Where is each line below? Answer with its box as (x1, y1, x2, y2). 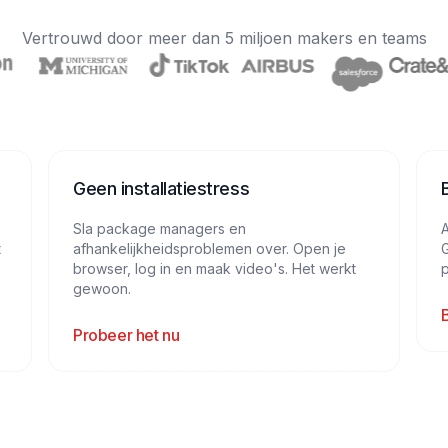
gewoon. (73, 280, 131, 297)
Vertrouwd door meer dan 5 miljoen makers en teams (21, 28, 427, 48)
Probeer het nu (73, 325, 180, 345)
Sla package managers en (73, 220, 246, 237)
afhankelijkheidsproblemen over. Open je (73, 240, 346, 257)
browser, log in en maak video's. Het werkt (73, 260, 356, 277)
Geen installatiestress (73, 178, 250, 199)
